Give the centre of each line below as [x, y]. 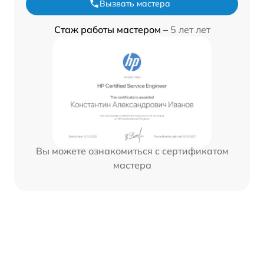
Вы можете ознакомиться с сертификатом [132, 151]
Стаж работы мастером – [112, 29]
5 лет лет [190, 29]
